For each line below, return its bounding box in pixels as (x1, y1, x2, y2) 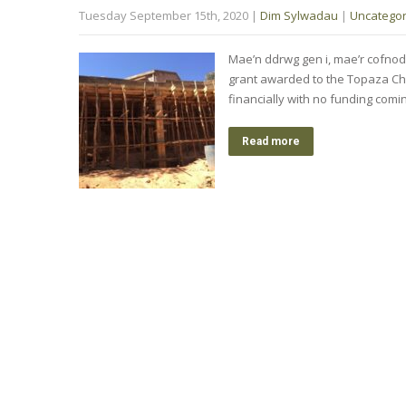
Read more (242, 134, 300, 148)
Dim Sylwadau (260, 6, 338, 24)
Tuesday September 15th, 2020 (79, 6, 248, 24)
